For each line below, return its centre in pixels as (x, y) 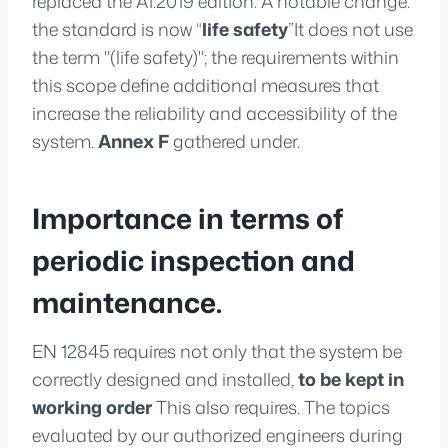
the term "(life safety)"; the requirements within (215, 56)
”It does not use (350, 28)
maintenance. (127, 301)
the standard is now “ (117, 28)
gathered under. (234, 140)
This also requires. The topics (271, 406)
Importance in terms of (187, 217)
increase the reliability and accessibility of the (214, 112)
